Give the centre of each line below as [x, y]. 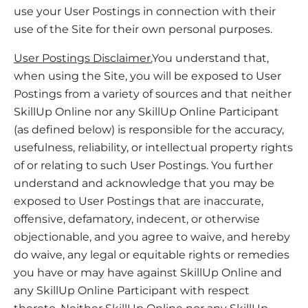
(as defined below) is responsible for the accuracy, [149, 129]
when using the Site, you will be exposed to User [147, 76]
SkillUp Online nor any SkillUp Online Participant [146, 111]
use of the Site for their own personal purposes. [143, 29]
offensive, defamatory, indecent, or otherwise [137, 219]
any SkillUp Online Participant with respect [132, 290]
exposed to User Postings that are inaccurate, [139, 201]
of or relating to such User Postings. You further [143, 165]
